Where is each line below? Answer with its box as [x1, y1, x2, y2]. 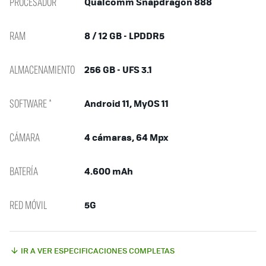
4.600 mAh [84, 164, 133, 178]
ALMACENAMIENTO [9, 62, 75, 77]
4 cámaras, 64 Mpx [84, 130, 169, 144]
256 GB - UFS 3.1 [84, 62, 152, 76]
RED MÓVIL [9, 197, 47, 213]
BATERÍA [9, 163, 38, 179]
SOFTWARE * [9, 96, 52, 111]
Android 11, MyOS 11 [84, 96, 169, 110]
